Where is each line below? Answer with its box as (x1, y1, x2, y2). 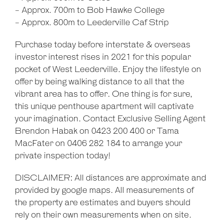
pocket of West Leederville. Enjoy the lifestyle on (15, 65, 201, 74)
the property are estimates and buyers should (15, 198, 190, 208)
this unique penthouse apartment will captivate (15, 102, 194, 111)
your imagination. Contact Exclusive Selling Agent (15, 114, 206, 124)
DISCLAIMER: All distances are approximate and (15, 174, 206, 183)
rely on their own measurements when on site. (15, 211, 191, 220)
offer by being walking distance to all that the (15, 77, 184, 87)
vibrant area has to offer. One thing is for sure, (15, 90, 192, 99)
